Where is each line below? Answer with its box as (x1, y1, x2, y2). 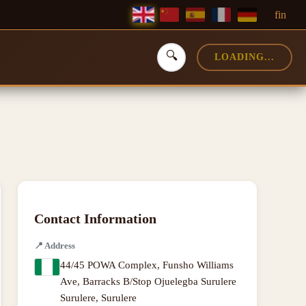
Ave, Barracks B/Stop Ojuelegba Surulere (60, 276, 236, 287)
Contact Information (34, 211, 156, 226)
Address (44, 240, 75, 251)
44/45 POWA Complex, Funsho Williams (60, 260, 234, 270)
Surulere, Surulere (60, 292, 137, 303)
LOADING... (214, 52, 275, 62)
